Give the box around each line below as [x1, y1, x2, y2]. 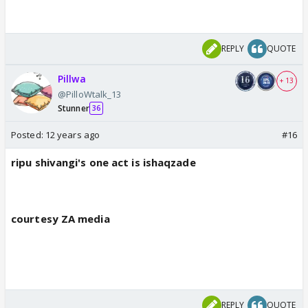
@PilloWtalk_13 [58, 87, 122, 100]
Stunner [58, 102, 89, 114]
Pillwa [58, 71, 86, 85]
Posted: [11, 128, 45, 141]
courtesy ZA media [11, 211, 110, 225]
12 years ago [45, 128, 100, 141]
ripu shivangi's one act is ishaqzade [11, 155, 196, 169]
